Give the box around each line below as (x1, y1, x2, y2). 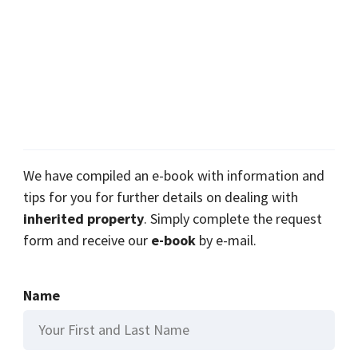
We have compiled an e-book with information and (23, 166, 325, 185)
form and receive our (23, 231, 152, 250)
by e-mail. (196, 231, 257, 250)
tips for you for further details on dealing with (23, 188, 299, 207)
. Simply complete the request (144, 209, 323, 229)
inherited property (23, 209, 145, 229)
